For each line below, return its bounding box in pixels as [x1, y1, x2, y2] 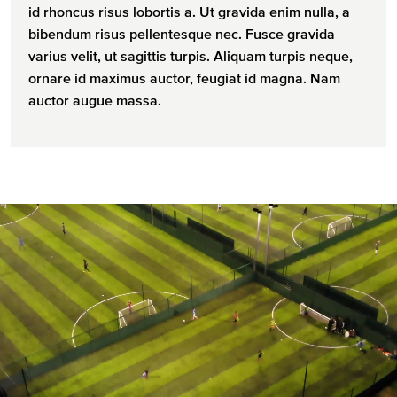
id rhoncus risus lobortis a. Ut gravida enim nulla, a [28, 3, 350, 19]
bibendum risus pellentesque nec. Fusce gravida [28, 25, 335, 42]
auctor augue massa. [28, 91, 161, 108]
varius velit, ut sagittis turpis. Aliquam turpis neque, [28, 47, 353, 64]
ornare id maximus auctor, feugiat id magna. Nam [28, 69, 340, 86]
